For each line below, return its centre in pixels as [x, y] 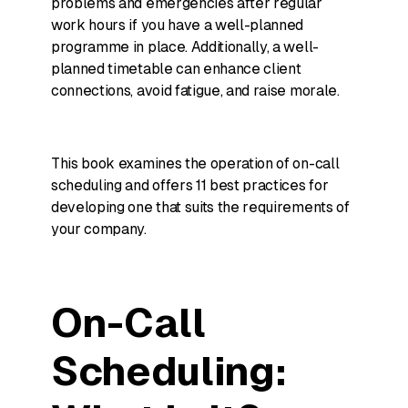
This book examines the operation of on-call [195, 163]
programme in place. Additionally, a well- [185, 47]
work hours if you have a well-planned [178, 25]
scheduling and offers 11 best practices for [190, 185]
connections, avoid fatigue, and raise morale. [195, 91]
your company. [99, 229]
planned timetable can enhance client [176, 69]
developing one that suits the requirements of [200, 207]
